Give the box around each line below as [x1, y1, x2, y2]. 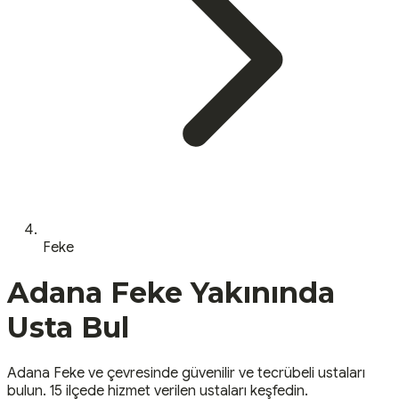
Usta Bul [7, 310, 129, 346]
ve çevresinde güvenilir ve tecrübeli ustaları [85, 363, 365, 382]
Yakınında [183, 275, 335, 311]
